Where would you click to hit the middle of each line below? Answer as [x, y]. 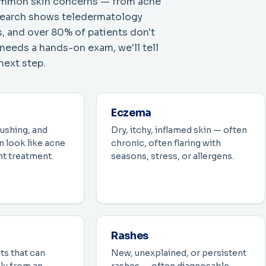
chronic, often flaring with [166, 143]
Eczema [131, 113]
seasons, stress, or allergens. [172, 156]
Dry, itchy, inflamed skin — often [179, 130]
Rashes [130, 236]
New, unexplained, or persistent [179, 253]
